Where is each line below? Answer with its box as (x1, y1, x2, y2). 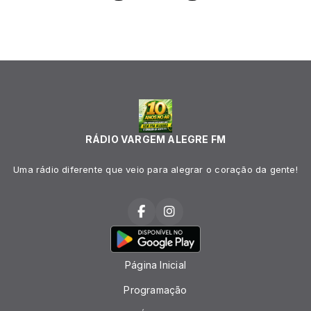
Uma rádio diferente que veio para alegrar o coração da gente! (13, 164, 298, 176)
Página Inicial (125, 259, 186, 271)
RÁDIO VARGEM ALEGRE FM (85, 133, 226, 146)
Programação (124, 284, 187, 296)
